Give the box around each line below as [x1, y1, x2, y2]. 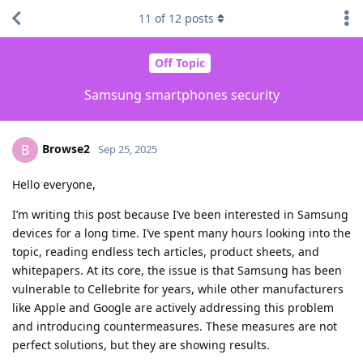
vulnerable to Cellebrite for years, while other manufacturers [12, 280, 344, 297]
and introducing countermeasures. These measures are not [12, 318, 337, 334]
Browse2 [42, 140, 90, 156]
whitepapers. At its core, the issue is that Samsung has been [12, 262, 342, 278]
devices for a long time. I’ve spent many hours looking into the [12, 224, 351, 241]
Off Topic [154, 55, 205, 71]
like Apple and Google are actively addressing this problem [12, 299, 334, 315]
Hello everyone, [12, 176, 96, 192]
